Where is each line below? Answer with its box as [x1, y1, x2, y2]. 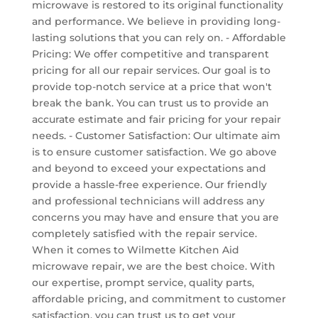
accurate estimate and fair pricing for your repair [31, 112, 281, 126]
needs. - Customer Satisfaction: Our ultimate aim [31, 128, 280, 142]
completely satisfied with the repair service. [31, 226, 257, 240]
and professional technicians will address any [31, 194, 265, 207]
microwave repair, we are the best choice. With [31, 259, 275, 273]
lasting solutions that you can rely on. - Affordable [31, 31, 286, 44]
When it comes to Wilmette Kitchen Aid [31, 243, 239, 256]
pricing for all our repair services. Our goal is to [31, 63, 270, 77]
